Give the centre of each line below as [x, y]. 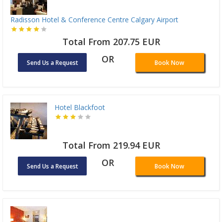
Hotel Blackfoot [80, 107]
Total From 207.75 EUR [111, 41]
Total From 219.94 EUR [111, 145]
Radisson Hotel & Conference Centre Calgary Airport [94, 19]
